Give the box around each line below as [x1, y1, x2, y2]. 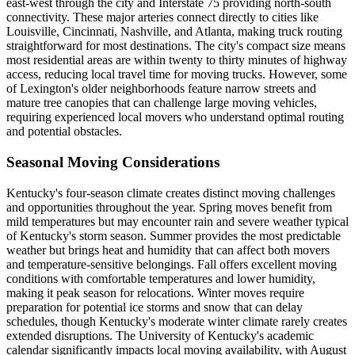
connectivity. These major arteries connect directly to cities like [6, 10, 319, 25]
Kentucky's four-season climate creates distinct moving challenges [6, 185, 335, 200]
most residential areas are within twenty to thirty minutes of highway [6, 53, 347, 67]
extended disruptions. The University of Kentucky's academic [6, 328, 314, 342]
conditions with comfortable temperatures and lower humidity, [6, 271, 315, 285]
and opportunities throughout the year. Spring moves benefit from [6, 200, 332, 214]
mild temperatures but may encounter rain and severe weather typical [6, 214, 349, 228]
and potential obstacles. [6, 124, 122, 139]
